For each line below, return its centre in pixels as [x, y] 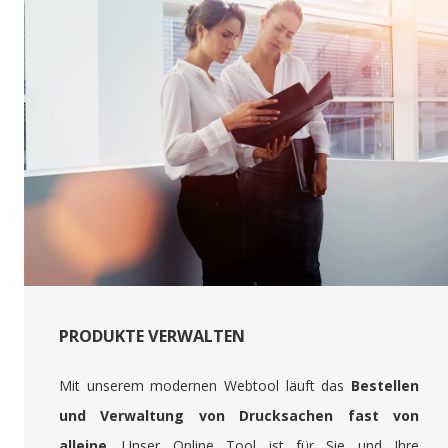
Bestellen [385, 386]
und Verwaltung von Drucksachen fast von [239, 416]
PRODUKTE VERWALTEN [152, 336]
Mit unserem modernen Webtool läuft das [205, 386]
